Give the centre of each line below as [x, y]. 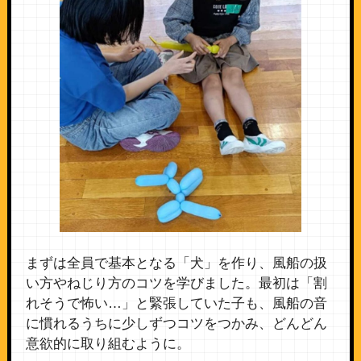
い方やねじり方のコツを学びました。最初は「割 [176, 284]
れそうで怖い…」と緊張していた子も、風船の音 [176, 304]
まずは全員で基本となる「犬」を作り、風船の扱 [176, 263]
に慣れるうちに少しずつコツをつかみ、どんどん [176, 324]
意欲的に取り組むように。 [108, 344]
